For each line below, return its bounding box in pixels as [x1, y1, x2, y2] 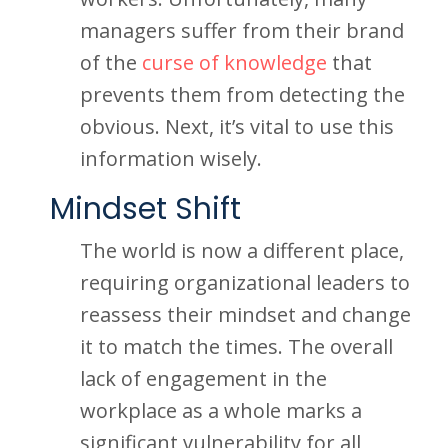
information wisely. [80, 145, 262, 172]
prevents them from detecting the [80, 81, 405, 108]
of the [80, 49, 142, 76]
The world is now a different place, [80, 237, 404, 264]
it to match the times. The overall [80, 333, 393, 360]
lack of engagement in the [80, 365, 327, 392]
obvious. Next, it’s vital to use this [80, 113, 394, 140]
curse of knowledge [142, 49, 327, 76]
